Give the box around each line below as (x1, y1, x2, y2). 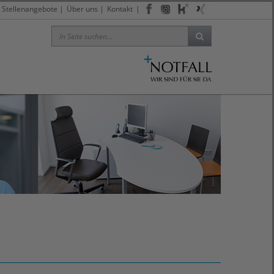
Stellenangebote (2, 4, 57, 13)
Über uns (67, 4, 98, 13)
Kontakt (107, 4, 133, 13)
